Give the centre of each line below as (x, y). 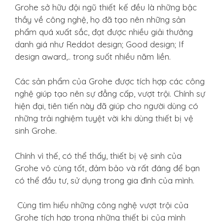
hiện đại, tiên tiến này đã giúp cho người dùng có (107, 106)
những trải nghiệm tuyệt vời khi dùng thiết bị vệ (104, 118)
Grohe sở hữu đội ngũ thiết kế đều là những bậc (106, 7)
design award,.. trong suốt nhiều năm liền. (93, 56)
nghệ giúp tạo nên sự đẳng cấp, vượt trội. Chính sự (110, 93)
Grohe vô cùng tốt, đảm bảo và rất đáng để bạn (107, 168)
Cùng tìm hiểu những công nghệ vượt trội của (102, 205)
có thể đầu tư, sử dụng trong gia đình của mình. (105, 180)
